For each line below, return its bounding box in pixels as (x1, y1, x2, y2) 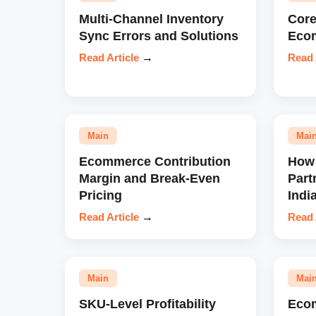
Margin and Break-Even (79, 170, 220, 186)
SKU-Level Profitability (79, 296, 216, 311)
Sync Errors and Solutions (79, 28, 238, 43)
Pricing (79, 187, 122, 202)
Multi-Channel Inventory (79, 11, 224, 26)
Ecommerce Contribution (79, 153, 231, 169)
